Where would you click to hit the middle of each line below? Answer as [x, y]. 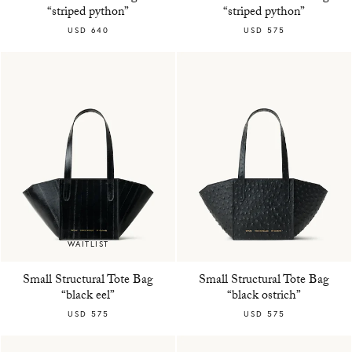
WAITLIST [88, 244]
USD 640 [88, 31]
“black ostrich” [264, 296]
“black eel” [88, 296]
